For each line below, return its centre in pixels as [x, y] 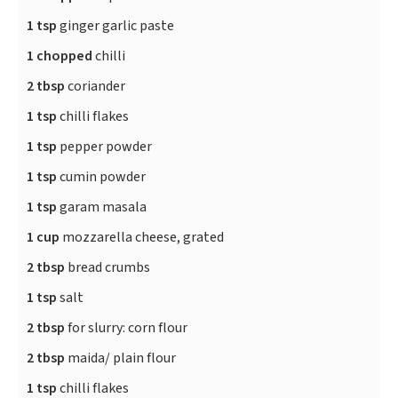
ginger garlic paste [115, 26]
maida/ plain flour [120, 358]
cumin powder [101, 177]
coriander [95, 87]
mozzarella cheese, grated [142, 238]
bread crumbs [107, 268]
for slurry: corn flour [126, 328]
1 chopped [60, 56]
